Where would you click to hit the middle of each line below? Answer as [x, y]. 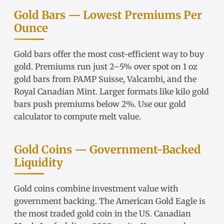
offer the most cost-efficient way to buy [127, 54]
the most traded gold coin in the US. [84, 214]
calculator [33, 117]
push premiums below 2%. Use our [100, 104]
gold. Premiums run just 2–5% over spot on [98, 67]
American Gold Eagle [156, 201]
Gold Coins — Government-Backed [107, 150]
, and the [180, 79]
